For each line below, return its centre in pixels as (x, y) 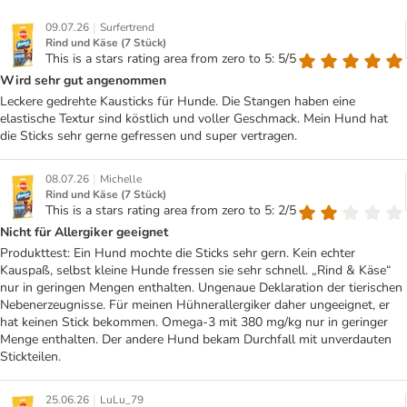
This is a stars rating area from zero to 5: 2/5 (171, 211)
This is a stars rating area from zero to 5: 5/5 (171, 59)
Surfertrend (127, 28)
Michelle (121, 179)
